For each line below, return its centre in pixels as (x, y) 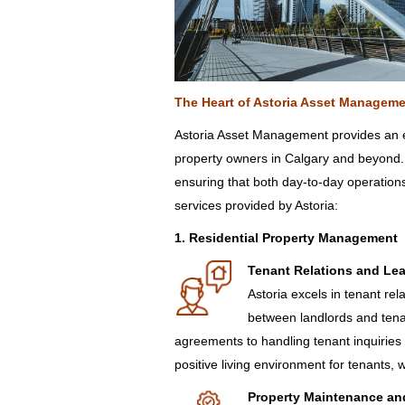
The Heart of (214, 103)
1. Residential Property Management (286, 238)
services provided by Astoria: (256, 206)
